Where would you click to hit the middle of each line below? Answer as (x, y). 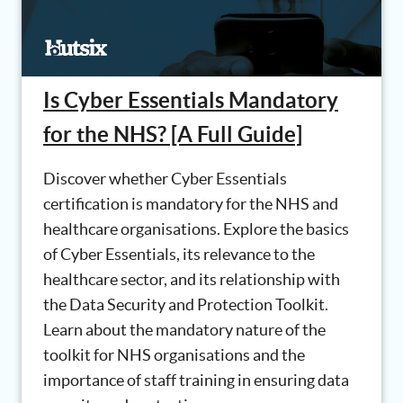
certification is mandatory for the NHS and (191, 204)
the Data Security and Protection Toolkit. (186, 305)
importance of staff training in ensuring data (196, 381)
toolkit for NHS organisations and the (174, 355)
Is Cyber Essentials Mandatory (191, 101)
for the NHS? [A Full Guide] (173, 135)
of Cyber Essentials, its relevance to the (179, 255)
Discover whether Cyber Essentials (165, 179)
